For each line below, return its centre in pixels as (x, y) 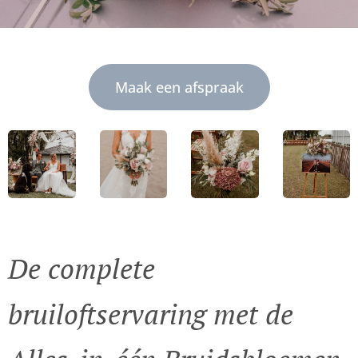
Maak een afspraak (179, 87)
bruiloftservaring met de (151, 313)
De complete (82, 268)
